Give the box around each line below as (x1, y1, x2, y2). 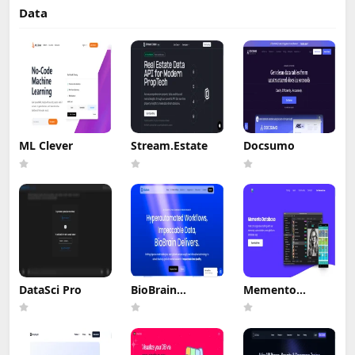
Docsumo (242, 138, 295, 154)
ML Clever (19, 138, 73, 154)
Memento (242, 281, 296, 297)
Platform (131, 305, 180, 321)
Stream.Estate (131, 138, 208, 154)
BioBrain (131, 281, 177, 297)
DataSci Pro (19, 281, 82, 297)
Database (242, 293, 294, 309)
